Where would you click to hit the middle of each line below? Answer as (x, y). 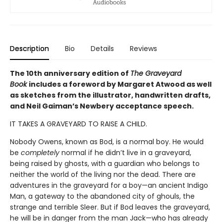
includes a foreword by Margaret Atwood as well (120, 84)
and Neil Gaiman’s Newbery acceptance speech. (102, 106)
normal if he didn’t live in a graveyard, (125, 152)
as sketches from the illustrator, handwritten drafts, (110, 95)
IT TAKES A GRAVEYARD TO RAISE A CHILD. (79, 124)
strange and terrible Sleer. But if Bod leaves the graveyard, (110, 207)
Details (102, 48)
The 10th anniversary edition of (70, 73)
